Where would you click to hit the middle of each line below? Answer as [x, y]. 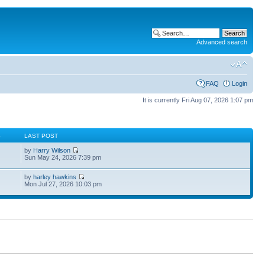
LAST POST [41, 136]
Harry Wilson [52, 150]
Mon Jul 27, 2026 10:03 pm [63, 184]
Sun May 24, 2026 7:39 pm [63, 157]
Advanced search [222, 42]
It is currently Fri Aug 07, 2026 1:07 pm [198, 100]
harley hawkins [55, 177]
